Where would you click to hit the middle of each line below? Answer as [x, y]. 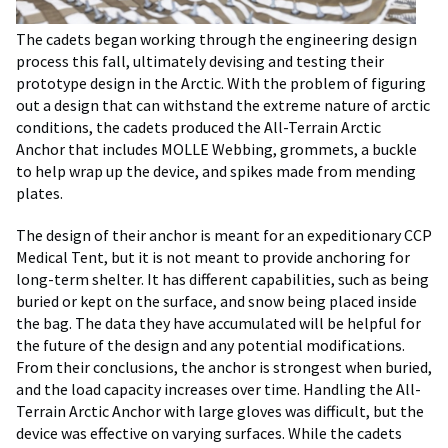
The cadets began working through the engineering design [216, 38]
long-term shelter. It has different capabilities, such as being [222, 278]
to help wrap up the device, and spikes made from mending [216, 170]
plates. [39, 192]
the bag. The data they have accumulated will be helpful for [218, 322]
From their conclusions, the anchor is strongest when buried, [224, 366]
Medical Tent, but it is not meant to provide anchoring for [213, 256]
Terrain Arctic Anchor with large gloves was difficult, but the [220, 410]
